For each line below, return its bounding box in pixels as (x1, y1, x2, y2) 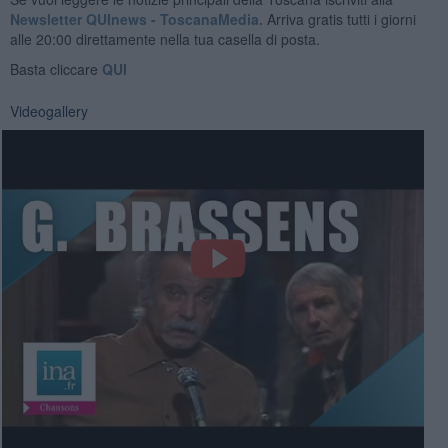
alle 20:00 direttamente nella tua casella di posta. (9, 28, 320, 49)
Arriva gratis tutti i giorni (262, 8, 416, 29)
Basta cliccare (9, 58, 102, 79)
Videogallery (9, 100, 88, 121)
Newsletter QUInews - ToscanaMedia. (9, 8, 263, 29)
